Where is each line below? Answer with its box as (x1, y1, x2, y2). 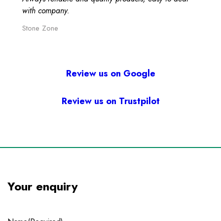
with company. (22, 5, 70, 17)
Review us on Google (66, 67, 155, 80)
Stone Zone (22, 23, 58, 34)
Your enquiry (7, 178, 78, 195)
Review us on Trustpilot (61, 95, 160, 108)
